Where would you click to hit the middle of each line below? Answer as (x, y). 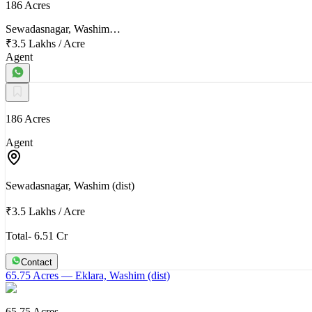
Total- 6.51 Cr (37, 235)
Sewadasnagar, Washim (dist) (70, 185)
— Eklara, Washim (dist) (114, 275)
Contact (37, 262)
